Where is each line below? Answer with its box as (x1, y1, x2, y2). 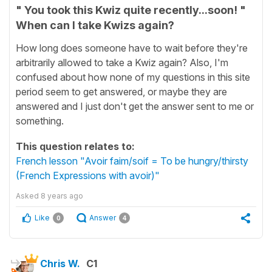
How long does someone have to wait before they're (16, 41, 248, 54)
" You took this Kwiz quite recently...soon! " (16, 4, 246, 16)
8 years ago (41, 191, 83, 200)
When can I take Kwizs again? (16, 19, 174, 32)
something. (16, 114, 64, 127)
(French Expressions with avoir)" (16, 169, 160, 182)
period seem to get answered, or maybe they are (16, 85, 227, 98)
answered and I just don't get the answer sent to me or (16, 100, 254, 112)
